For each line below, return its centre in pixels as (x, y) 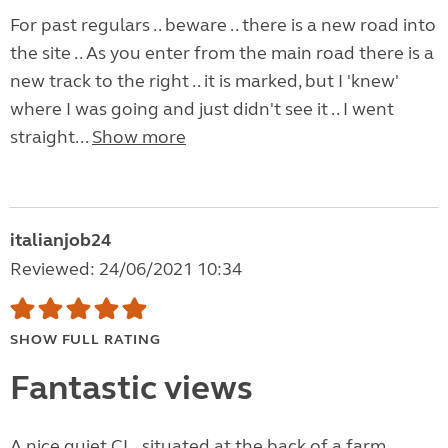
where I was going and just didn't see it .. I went (202, 109)
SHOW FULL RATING (85, 340)
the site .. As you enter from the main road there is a (222, 53)
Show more (139, 137)
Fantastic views (131, 388)
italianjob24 (60, 240)
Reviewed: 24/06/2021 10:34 (126, 269)
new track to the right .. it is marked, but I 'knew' (204, 81)
